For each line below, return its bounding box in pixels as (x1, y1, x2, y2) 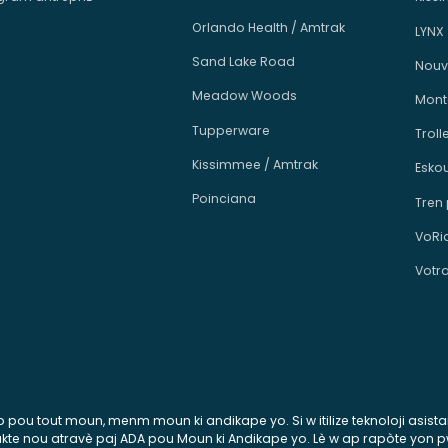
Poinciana (192, 190, 257, 208)
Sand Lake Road (192, 53, 296, 71)
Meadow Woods (192, 87, 298, 105)
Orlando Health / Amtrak (192, 19, 346, 37)
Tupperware (192, 121, 271, 139)
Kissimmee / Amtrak (192, 155, 319, 173)
